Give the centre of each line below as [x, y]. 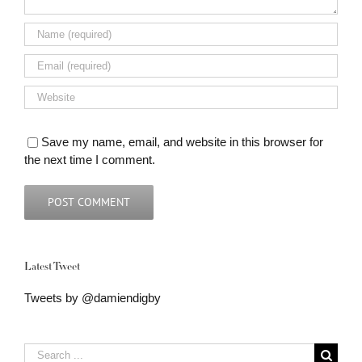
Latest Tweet [52, 267]
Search [42, 351]
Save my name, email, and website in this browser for [182, 141]
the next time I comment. [90, 159]
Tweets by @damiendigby [93, 298]
